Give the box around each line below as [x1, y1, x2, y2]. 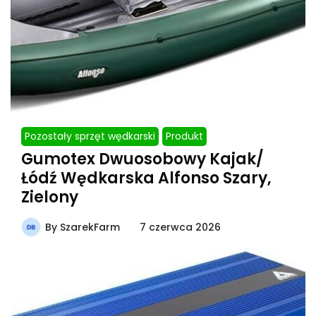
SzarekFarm [60, 220, 120, 235]
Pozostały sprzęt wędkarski [25, 129, 155, 144]
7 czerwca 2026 [140, 220, 221, 235]
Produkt [166, 129, 203, 144]
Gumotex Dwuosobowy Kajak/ [21, 148, 264, 171]
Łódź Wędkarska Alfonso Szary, [21, 167, 272, 190]
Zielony [21, 186, 78, 209]
